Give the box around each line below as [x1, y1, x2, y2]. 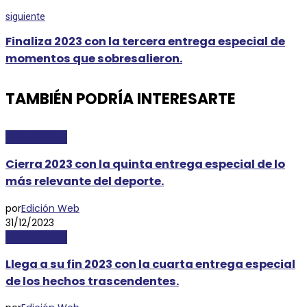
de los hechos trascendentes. [5, 273, 179, 289]
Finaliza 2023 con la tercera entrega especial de [5, 34, 285, 50]
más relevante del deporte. [5, 173, 164, 190]
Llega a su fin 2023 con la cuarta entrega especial [5, 256, 295, 272]
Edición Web [21, 201, 79, 215]
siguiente [5, 11, 45, 22]
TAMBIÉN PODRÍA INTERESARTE [5, 88, 236, 110]
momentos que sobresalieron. [5, 51, 182, 67]
